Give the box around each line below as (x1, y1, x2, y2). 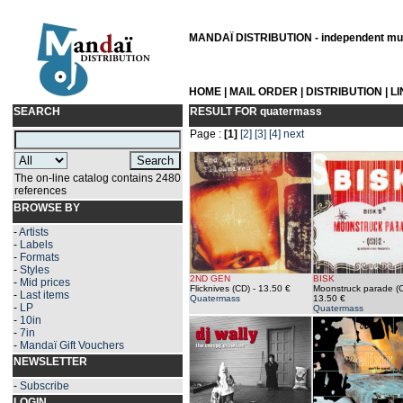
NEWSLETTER (13, 355, 87, 368)
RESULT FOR (190, 105, 260, 118)
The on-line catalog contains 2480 (14, 172, 181, 184)
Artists (19, 226, 49, 238)
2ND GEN (190, 273, 230, 283)
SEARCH (13, 105, 60, 118)
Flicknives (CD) (190, 283, 250, 293)
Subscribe (20, 380, 69, 392)
